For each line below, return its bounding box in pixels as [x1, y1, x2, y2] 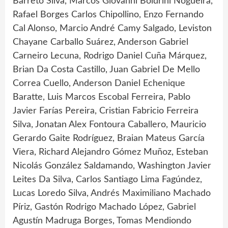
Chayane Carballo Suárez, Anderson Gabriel [13, 37, 188, 47]
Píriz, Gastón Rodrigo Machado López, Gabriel [13, 202, 196, 212]
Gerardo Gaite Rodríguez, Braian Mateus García [13, 133, 205, 143]
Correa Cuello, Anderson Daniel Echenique [13, 78, 185, 88]
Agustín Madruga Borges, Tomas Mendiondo [13, 216, 191, 225]
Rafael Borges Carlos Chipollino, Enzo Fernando [13, 10, 204, 19]
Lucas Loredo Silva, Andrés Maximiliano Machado [13, 188, 211, 198]
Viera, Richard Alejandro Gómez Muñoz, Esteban [13, 147, 208, 157]
